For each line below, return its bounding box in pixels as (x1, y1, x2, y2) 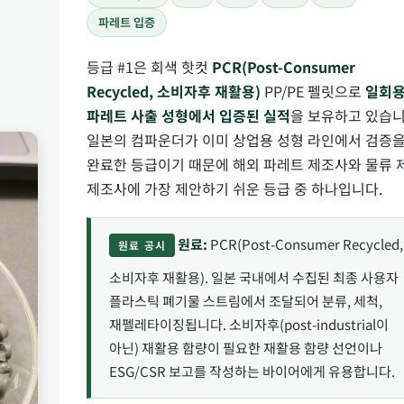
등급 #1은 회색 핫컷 (87, 55, 212, 78)
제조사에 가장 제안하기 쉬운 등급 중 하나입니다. (87, 177, 382, 199)
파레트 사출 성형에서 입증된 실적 (87, 104, 290, 126)
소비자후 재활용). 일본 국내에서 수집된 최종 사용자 (109, 268, 399, 288)
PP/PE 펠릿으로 (261, 79, 365, 102)
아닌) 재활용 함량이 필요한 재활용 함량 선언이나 (109, 338, 382, 358)
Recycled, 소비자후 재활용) (87, 79, 261, 102)
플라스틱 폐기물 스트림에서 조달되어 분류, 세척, (109, 291, 382, 311)
